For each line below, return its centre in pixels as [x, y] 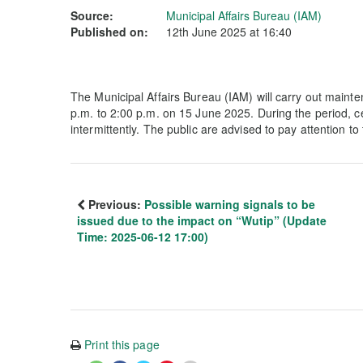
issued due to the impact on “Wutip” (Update [202, 220]
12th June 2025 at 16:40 [229, 32]
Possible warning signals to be [230, 204]
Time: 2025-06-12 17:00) [143, 237]
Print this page [122, 344]
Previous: [115, 204]
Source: [92, 15]
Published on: [109, 32]
